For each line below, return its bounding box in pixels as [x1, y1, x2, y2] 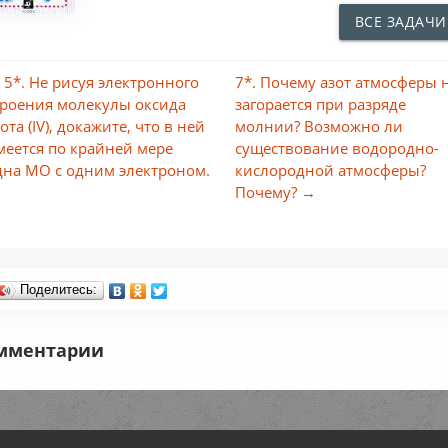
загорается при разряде [235, 93, 407, 114]
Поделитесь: [20, 281, 98, 297]
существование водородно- [235, 137, 440, 158]
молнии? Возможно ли [235, 115, 404, 136]
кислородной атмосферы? [235, 159, 427, 180]
